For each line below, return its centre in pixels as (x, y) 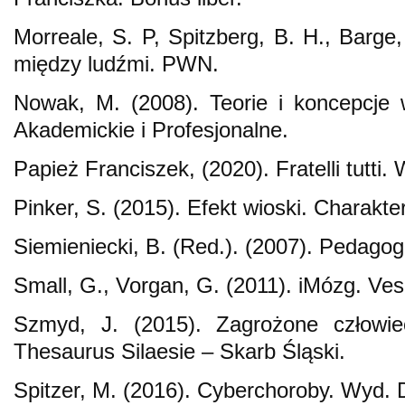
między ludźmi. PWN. (116, 63)
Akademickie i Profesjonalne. (151, 129)
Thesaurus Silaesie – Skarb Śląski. (179, 351)
